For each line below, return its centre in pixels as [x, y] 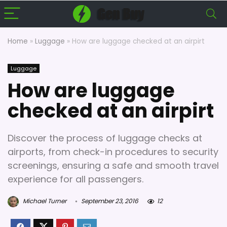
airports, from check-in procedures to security [113, 152]
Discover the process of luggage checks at [105, 138]
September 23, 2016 [109, 201]
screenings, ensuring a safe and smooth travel [113, 165]
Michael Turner [44, 201]
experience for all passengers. [75, 179]
